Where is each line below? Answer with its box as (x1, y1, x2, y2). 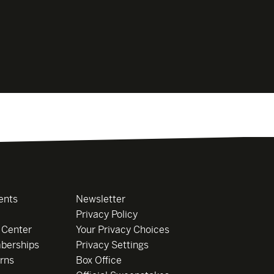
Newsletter (75, 193, 125, 206)
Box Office (75, 254, 122, 267)
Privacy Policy (75, 209, 138, 221)
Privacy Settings (75, 239, 149, 251)
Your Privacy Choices (75, 224, 169, 236)
